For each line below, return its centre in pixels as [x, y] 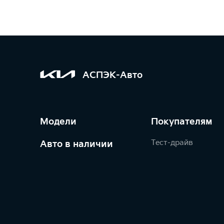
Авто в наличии [76, 144]
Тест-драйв [172, 143]
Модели [58, 122]
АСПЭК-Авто [112, 75]
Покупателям [181, 122]
